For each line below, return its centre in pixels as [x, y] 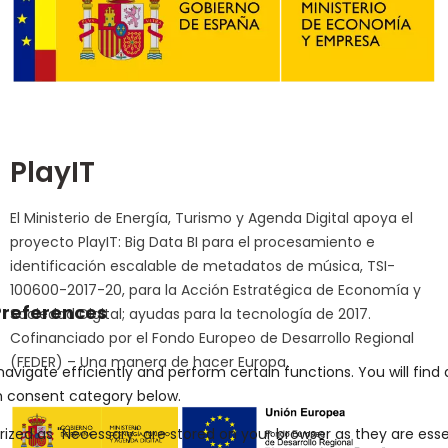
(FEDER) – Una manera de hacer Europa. [149, 362]
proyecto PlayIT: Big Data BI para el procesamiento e [192, 242]
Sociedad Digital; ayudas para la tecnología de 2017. [190, 314]
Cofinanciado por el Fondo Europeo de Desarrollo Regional [212, 338]
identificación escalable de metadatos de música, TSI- [202, 266]
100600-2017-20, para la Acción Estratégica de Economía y [215, 290]
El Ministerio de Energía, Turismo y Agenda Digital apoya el [211, 218]
